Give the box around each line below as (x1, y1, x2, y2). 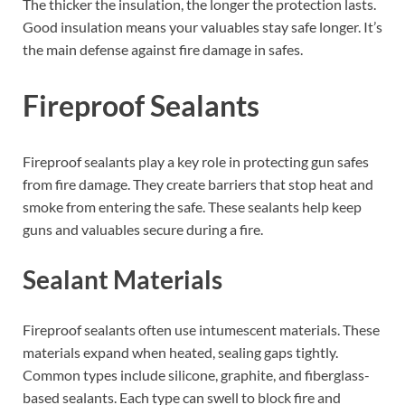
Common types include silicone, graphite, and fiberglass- (23, 366, 370, 384)
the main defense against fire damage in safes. (23, 41, 303, 59)
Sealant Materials (23, 264, 222, 296)
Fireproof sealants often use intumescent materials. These (23, 321, 380, 339)
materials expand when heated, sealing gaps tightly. (23, 344, 338, 362)
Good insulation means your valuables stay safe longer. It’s (23, 18, 382, 36)
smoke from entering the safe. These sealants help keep (23, 198, 362, 216)
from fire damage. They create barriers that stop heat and (23, 175, 373, 193)
